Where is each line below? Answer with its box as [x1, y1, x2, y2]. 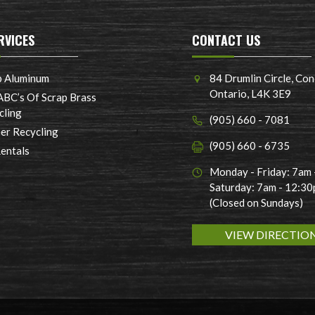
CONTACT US [192, 31, 261, 50]
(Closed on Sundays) [210, 196, 304, 210]
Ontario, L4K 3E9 [210, 87, 292, 101]
